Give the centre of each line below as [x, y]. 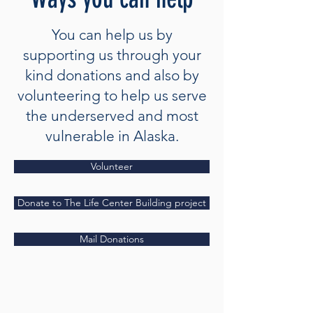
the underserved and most [112, 116]
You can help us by [112, 35]
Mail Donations [112, 239]
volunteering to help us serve [112, 95]
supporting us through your [112, 55]
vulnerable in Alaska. [112, 136]
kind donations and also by [112, 75]
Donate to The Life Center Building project [112, 203]
